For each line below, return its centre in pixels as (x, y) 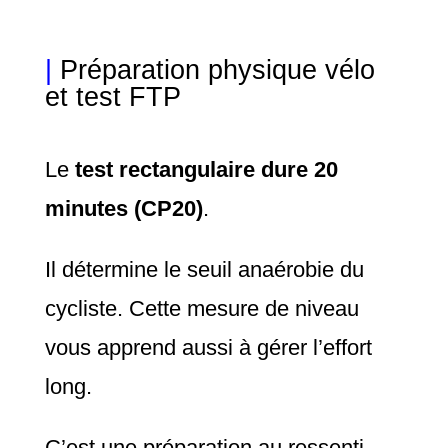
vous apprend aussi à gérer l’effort (208, 348)
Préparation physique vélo (213, 70)
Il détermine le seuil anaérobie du (204, 270)
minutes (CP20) (123, 209)
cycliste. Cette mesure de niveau (201, 309)
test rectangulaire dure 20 (203, 170)
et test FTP (112, 97)
